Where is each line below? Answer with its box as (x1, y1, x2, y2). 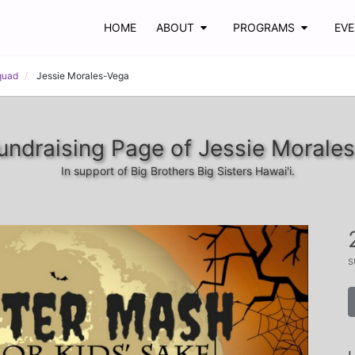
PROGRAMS (233, 21, 296, 34)
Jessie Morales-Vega (36, 70, 129, 82)
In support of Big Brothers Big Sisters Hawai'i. (60, 164, 295, 177)
